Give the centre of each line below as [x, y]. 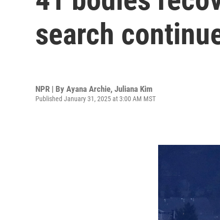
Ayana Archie [88, 89]
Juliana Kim [134, 89]
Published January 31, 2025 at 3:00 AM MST [96, 98]
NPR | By [51, 89]
